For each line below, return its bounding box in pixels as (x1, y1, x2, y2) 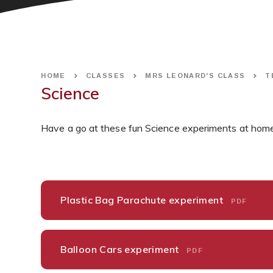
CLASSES (85, 72, 126, 80)
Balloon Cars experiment (60, 243, 182, 255)
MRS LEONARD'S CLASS (145, 72, 246, 80)
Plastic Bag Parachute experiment (60, 194, 226, 207)
